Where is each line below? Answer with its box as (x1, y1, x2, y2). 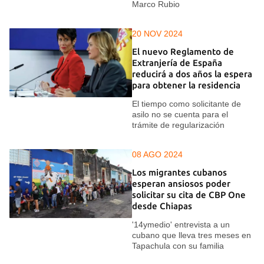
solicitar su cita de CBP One (132, 190, 246, 200)
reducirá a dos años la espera (132, 69, 252, 80)
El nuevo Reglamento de (132, 47, 234, 57)
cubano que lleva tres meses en (132, 230, 251, 240)
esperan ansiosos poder (132, 179, 230, 189)
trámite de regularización (132, 120, 225, 130)
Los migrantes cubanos (132, 167, 227, 178)
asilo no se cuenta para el (132, 109, 228, 119)
